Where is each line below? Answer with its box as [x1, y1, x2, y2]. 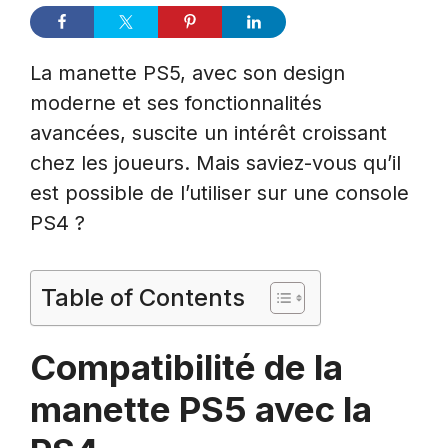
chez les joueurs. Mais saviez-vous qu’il [30, 151, 401, 176]
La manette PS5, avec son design [30, 61, 345, 86]
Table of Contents [41, 283, 245, 313]
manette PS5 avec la [30, 388, 372, 431]
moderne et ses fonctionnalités [30, 91, 322, 116]
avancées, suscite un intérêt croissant [30, 121, 387, 146]
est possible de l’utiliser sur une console [30, 181, 409, 206]
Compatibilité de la [30, 346, 343, 389]
